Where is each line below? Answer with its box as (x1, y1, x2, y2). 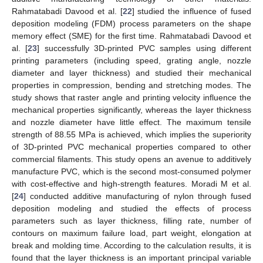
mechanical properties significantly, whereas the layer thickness (12, 104, 251, 114)
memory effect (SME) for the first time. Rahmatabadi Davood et (12, 31, 251, 41)
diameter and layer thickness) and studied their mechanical (12, 68, 251, 77)
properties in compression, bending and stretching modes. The (12, 80, 251, 90)
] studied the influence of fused (131, 6, 252, 16)
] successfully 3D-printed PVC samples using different (37, 43, 252, 53)
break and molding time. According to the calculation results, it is (12, 240, 251, 250)
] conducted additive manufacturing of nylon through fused (23, 191, 251, 201)
